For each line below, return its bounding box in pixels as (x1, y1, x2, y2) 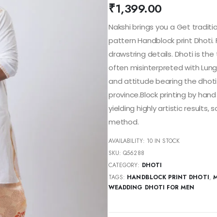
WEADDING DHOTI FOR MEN (108, 183, 195, 192)
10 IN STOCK (146, 136, 180, 145)
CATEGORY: (108, 160, 142, 170)
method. (108, 116, 139, 127)
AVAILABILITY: (108, 136, 147, 145)
